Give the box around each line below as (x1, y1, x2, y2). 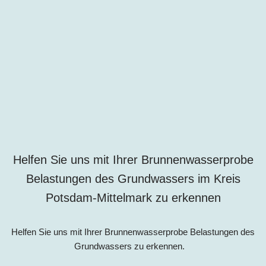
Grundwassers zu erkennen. (74, 241, 192, 252)
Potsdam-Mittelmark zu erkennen (45, 191, 221, 205)
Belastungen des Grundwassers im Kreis (26, 172, 240, 186)
